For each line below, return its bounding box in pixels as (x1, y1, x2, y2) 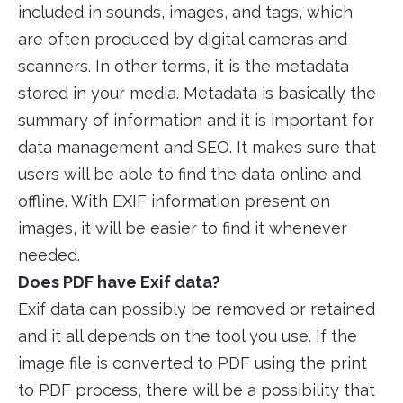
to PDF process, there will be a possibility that (18, 381, 375, 400)
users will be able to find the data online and (18, 165, 361, 184)
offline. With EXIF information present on (18, 192, 330, 211)
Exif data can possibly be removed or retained (18, 300, 375, 319)
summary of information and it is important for (18, 111, 374, 130)
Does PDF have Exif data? (18, 273, 220, 292)
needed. (18, 246, 80, 265)
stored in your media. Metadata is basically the (18, 84, 376, 103)
